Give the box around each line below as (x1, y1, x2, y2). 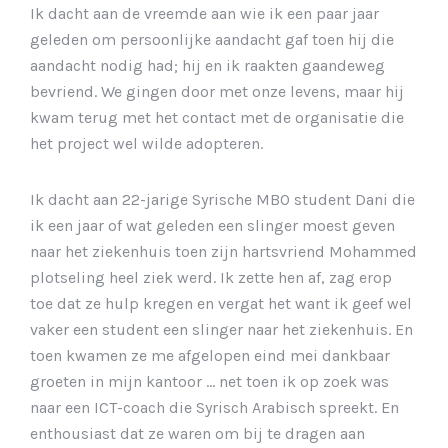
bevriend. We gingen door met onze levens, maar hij (30, 81, 404, 101)
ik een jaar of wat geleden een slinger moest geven (30, 215, 395, 235)
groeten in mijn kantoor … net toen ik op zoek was (30, 371, 389, 391)
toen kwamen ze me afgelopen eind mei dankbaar (30, 345, 390, 365)
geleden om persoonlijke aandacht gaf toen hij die (30, 29, 394, 49)
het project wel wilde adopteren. (30, 133, 263, 153)
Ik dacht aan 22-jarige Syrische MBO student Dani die (30, 189, 415, 209)
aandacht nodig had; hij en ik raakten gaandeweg (30, 55, 385, 75)
